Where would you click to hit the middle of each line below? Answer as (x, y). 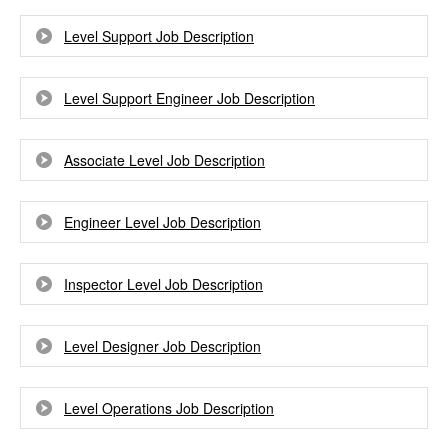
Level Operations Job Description (169, 408)
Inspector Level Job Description (163, 284)
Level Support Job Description (159, 36)
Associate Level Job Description (164, 160)
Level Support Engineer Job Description (189, 98)
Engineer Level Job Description (162, 222)
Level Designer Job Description (162, 346)
